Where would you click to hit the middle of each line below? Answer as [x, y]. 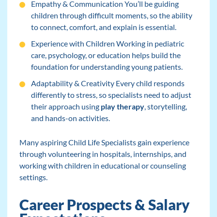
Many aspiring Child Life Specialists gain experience [104, 142]
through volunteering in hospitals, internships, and [103, 154]
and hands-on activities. [70, 118]
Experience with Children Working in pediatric [107, 44]
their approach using [66, 107]
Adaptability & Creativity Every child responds [108, 83]
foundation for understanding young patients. [107, 67]
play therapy [122, 107]
